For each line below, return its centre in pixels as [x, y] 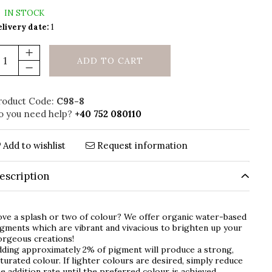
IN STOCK [23, 13]
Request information [141, 145]
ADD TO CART [110, 61]
